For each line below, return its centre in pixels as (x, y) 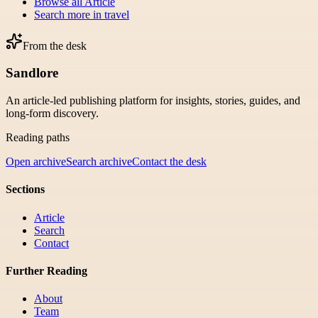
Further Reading (46, 270)
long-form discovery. (52, 114)
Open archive (36, 162)
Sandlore (32, 73)
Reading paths (38, 138)
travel (117, 14)
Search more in (69, 14)
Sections (25, 190)
